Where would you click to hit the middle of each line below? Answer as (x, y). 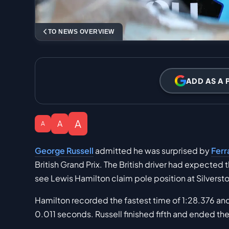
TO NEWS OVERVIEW (81, 32)
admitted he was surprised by (152, 151)
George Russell (64, 151)
